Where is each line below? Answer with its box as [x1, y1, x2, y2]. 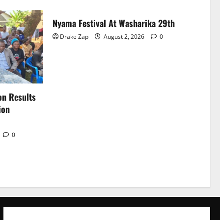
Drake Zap [60, 32, 88, 41]
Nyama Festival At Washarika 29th [53, 16, 175, 29]
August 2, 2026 [102, 32, 146, 41]
